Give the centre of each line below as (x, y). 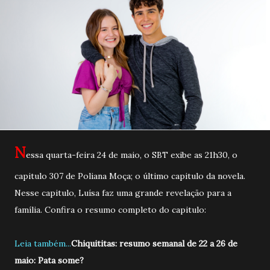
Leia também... (43, 243)
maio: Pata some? (49, 260)
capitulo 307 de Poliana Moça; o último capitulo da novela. (130, 176)
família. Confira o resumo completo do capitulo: (110, 209)
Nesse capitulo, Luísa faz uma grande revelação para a (123, 193)
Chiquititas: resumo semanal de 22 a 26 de (154, 243)
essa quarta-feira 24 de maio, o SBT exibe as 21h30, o (132, 155)
